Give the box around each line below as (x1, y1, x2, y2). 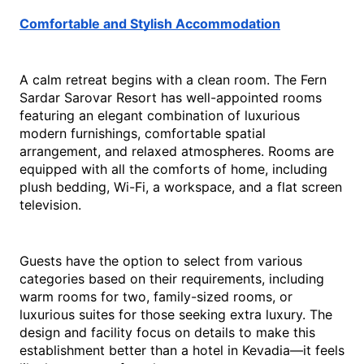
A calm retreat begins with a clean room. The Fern (19, 71, 327, 89)
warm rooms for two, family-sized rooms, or (19, 288, 292, 305)
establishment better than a (19, 342, 193, 359)
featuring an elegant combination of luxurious (19, 107, 300, 124)
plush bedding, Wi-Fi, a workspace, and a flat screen (19, 179, 342, 196)
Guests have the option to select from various (19, 253, 302, 270)
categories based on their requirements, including (19, 271, 324, 288)
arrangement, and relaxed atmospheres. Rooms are (19, 143, 334, 160)
